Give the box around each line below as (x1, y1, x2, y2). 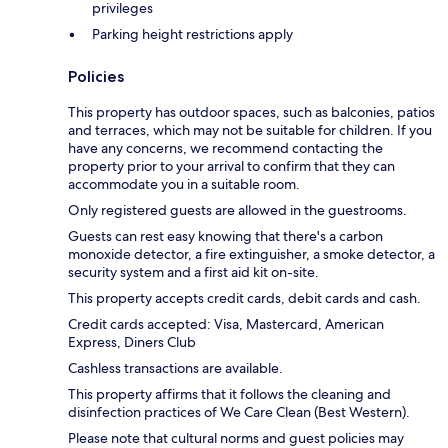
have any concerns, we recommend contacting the (68, 138, 383, 157)
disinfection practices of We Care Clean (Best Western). (68, 402, 410, 421)
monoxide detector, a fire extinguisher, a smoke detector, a (68, 244, 435, 263)
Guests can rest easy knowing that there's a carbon (68, 226, 383, 245)
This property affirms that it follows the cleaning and (68, 384, 391, 403)
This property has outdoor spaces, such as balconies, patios (68, 102, 435, 121)
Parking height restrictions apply (92, 24, 293, 43)
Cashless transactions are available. (68, 358, 283, 377)
